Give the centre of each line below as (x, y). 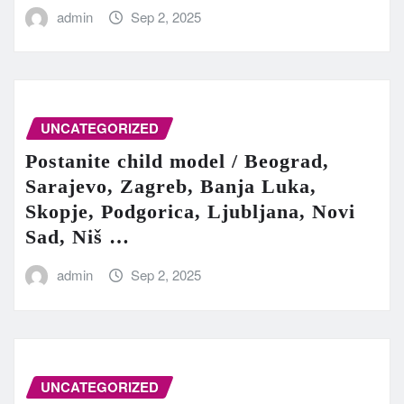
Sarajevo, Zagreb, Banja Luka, (171, 186)
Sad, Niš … (78, 236)
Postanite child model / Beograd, (177, 161)
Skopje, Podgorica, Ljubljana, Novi (190, 211)
